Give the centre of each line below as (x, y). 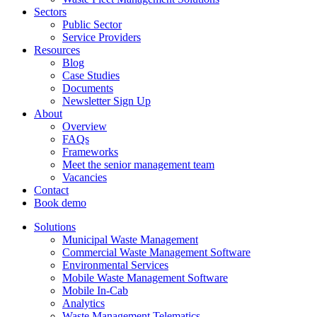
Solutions (55, 227)
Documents (88, 88)
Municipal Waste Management (130, 240)
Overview (85, 126)
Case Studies (91, 75)
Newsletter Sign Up (106, 101)
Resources (57, 50)
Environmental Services (115, 265)
